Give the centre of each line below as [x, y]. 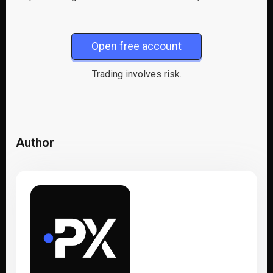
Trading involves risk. [136, 74]
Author [35, 143]
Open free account [136, 46]
